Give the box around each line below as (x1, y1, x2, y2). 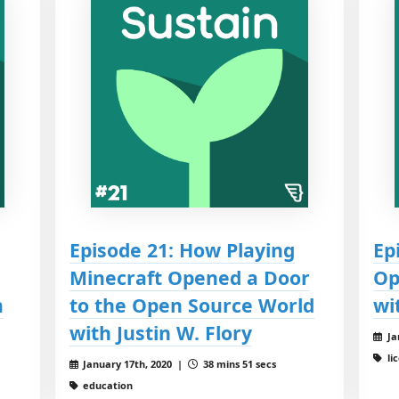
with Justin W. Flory (69, 319, 252, 346)
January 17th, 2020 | (80, 356, 189, 370)
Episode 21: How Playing (69, 236, 295, 263)
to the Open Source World (69, 291, 314, 318)
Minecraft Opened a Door (69, 264, 310, 290)
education (80, 378, 134, 392)
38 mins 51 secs (200, 356, 277, 370)
